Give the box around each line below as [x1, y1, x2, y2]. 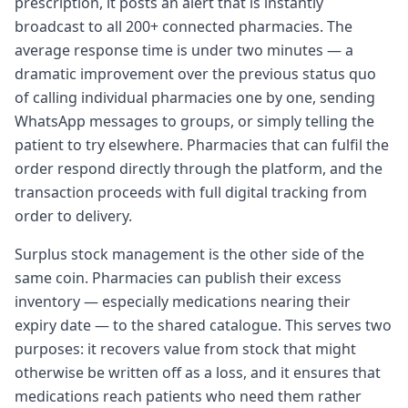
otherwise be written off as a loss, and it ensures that [15, 362, 381, 382]
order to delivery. [15, 205, 132, 226]
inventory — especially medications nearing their [15, 291, 351, 311]
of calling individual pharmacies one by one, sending [15, 87, 375, 107]
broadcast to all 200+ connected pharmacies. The [15, 15, 352, 36]
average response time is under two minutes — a [15, 39, 353, 60]
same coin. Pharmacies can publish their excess [15, 267, 342, 288]
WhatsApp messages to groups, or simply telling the [15, 110, 374, 131]
